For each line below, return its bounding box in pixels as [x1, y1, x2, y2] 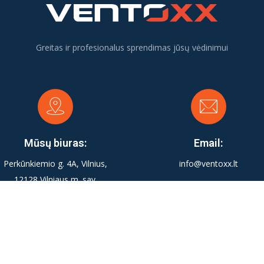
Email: [194, 136, 223, 149]
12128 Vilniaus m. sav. [14, 173, 97, 185]
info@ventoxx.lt [179, 157, 238, 169]
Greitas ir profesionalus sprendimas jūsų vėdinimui [36, 41, 228, 53]
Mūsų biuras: [24, 136, 87, 149]
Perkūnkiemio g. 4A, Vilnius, [4, 157, 108, 169]
